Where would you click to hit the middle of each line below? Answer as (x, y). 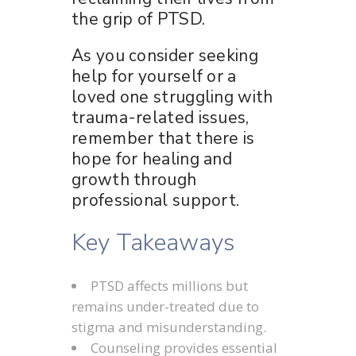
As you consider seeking (165, 55)
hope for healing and (152, 159)
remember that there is (163, 138)
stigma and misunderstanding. (169, 327)
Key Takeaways (153, 242)
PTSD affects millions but (169, 285)
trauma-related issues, (161, 117)
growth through (134, 179)
